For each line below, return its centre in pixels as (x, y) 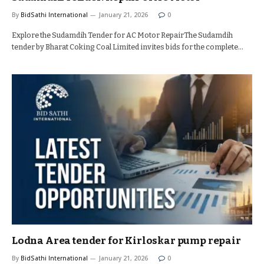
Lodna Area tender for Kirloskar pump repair (126, 241)
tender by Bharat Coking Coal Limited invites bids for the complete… (128, 47)
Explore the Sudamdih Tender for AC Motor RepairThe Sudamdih (122, 35)
